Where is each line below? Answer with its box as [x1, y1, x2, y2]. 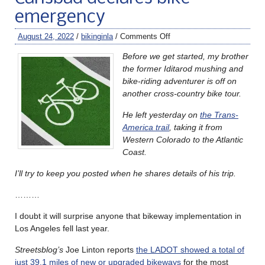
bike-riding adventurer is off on [122, 76, 237, 86]
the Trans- [200, 109, 238, 119]
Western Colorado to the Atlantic [122, 134, 243, 144]
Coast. [122, 147, 149, 157]
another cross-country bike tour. [122, 88, 241, 98]
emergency [15, 8, 105, 27]
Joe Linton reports [63, 244, 136, 254]
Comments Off [120, 31, 170, 41]
